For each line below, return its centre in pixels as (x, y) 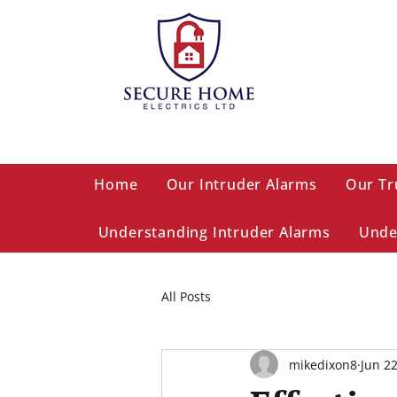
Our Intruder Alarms (241, 184)
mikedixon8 (323, 364)
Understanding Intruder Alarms (214, 232)
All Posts (186, 296)
